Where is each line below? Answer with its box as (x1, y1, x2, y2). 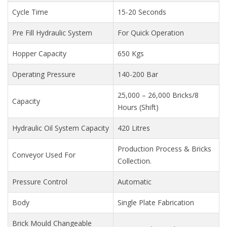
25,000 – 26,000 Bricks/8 (118, 90, 199, 100)
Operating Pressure (12, 69, 75, 79)
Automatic (118, 177, 152, 186)
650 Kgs (118, 49, 144, 58)
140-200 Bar (118, 69, 158, 79)
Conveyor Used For (12, 150, 75, 160)
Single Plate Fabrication (118, 198, 194, 207)
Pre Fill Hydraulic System (12, 28, 92, 37)
